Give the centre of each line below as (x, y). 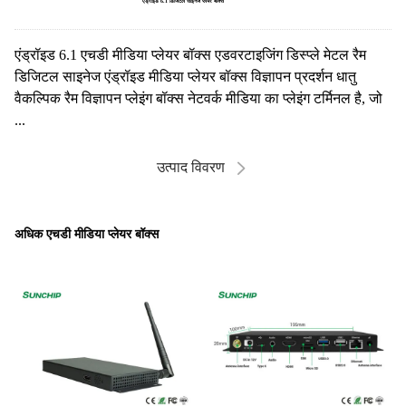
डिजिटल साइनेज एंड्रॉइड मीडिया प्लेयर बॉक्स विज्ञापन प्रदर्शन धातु (185, 76)
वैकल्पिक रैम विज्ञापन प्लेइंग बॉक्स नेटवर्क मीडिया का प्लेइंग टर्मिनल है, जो (198, 98)
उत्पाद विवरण (191, 167)
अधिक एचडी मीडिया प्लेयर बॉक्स (87, 234)
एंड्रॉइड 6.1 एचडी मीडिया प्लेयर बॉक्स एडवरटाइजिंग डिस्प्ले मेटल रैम (190, 54)
